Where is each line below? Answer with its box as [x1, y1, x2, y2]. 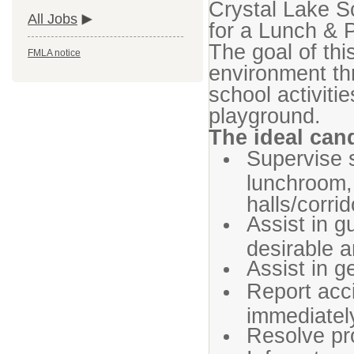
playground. [209, 104, 321, 128]
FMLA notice [28, 47, 81, 59]
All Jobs [28, 11, 77, 28]
